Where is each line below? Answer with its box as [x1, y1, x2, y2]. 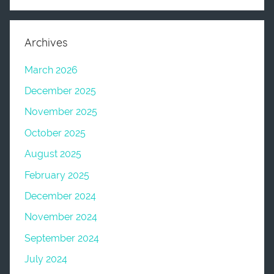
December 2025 [24, 85, 96, 97]
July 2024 [24, 253, 67, 265]
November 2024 [24, 211, 97, 223]
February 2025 [24, 169, 89, 181]
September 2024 [24, 232, 99, 244]
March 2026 [24, 64, 78, 76]
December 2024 [24, 190, 96, 202]
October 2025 [24, 127, 86, 139]
